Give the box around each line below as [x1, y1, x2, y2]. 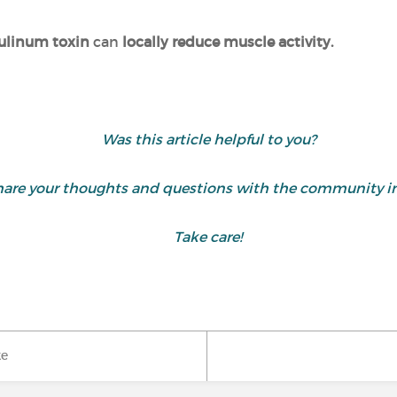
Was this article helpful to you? [102, 130, 316, 148]
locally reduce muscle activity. [119, 33, 333, 51]
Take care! [173, 228, 242, 245]
